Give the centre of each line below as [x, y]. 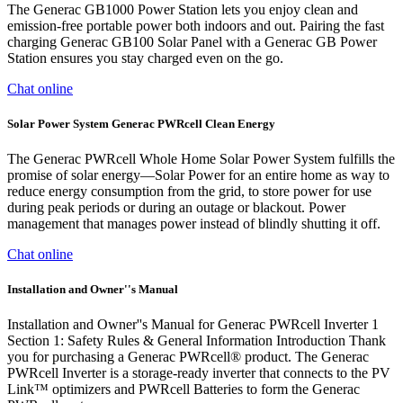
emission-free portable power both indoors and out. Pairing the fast [196, 25]
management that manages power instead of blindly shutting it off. [194, 223]
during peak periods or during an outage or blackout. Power [176, 207]
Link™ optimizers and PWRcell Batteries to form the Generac [184, 390]
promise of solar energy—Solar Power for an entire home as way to [198, 175]
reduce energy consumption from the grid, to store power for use [189, 191]
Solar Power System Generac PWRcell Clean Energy [141, 123]
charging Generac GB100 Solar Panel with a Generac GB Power [192, 41]
